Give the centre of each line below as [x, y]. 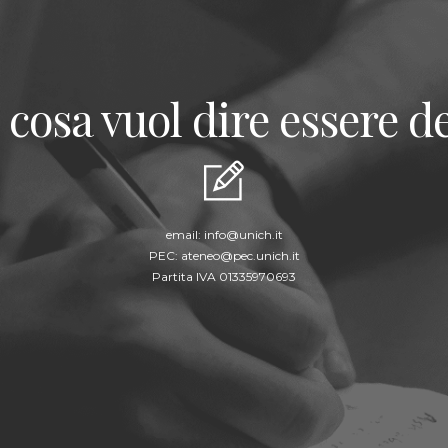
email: [184, 234]
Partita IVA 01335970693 [224, 276]
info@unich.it [243, 234]
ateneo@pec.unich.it [240, 255]
